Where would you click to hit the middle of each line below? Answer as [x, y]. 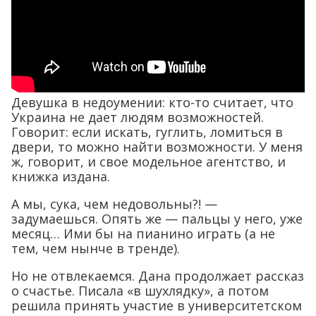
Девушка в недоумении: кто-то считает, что [152, 102]
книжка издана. [61, 176]
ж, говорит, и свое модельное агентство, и [148, 161]
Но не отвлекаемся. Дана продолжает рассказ [158, 275]
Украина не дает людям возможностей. [138, 117]
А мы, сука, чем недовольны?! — [114, 203]
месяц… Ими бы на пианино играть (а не [143, 233]
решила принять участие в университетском [157, 305]
